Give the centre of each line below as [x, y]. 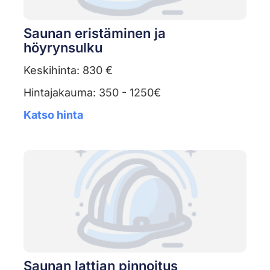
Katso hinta [53, 115]
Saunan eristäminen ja [94, 33]
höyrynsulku [63, 48]
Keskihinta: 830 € [68, 71]
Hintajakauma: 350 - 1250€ [92, 93]
